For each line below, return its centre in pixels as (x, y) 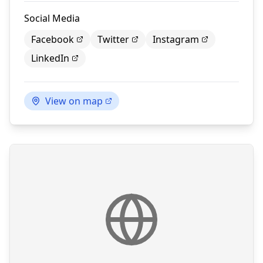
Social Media (52, 18)
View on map (74, 101)
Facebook (53, 40)
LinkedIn (50, 58)
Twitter (113, 40)
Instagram (176, 40)
